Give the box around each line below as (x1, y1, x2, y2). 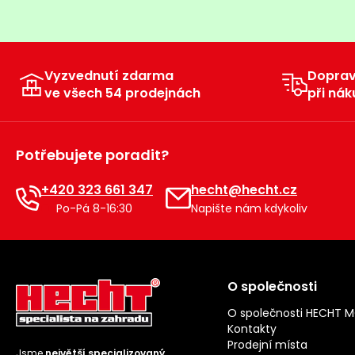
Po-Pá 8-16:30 (53, 200, 132, 216)
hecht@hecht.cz (191, 180, 297, 199)
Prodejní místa (227, 337, 308, 353)
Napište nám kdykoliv (191, 200, 307, 216)
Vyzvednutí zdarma (44, 67, 174, 86)
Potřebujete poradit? (16, 145, 169, 166)
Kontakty (227, 321, 277, 338)
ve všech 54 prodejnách (44, 84, 200, 103)
